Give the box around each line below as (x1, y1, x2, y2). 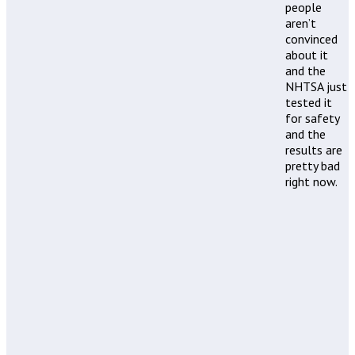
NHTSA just (285, 78, 347, 95)
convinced (285, 31, 338, 48)
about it (285, 47, 328, 63)
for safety (285, 110, 339, 127)
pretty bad (285, 158, 340, 174)
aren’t (285, 15, 316, 32)
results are (285, 142, 342, 158)
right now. (285, 174, 338, 190)
